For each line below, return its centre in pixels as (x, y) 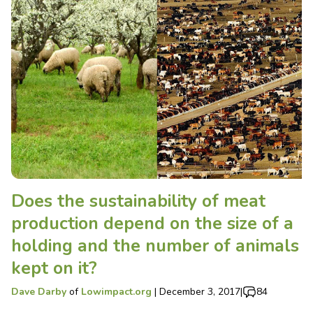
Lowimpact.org (116, 292)
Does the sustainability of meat (138, 202)
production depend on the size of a (152, 224)
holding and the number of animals (155, 246)
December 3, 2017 (200, 292)
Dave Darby (39, 292)
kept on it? (54, 269)
